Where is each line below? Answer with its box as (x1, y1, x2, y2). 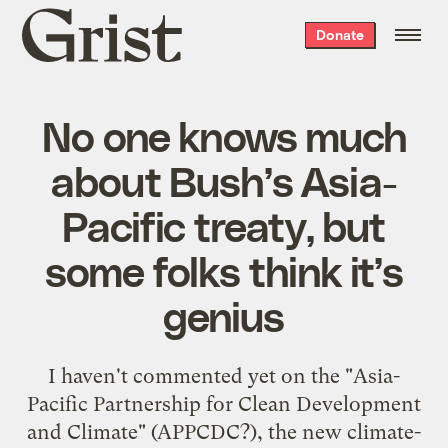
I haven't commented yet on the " (48, 363, 353, 388)
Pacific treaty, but (62, 199, 386, 250)
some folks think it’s (44, 244, 404, 295)
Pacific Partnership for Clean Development (27, 391, 421, 416)
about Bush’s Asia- (50, 154, 398, 205)
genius (163, 289, 285, 340)
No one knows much (42, 109, 406, 160)
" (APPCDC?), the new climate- (138, 419, 421, 444)
